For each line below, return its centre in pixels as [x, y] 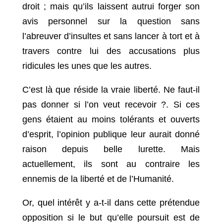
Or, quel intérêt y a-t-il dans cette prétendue [111, 203]
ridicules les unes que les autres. [87, 66]
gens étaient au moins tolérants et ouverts [111, 120]
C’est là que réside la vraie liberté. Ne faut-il [111, 90]
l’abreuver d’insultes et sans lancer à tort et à [111, 36]
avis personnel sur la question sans [111, 22]
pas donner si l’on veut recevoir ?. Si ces [111, 105]
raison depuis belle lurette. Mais [111, 149]
